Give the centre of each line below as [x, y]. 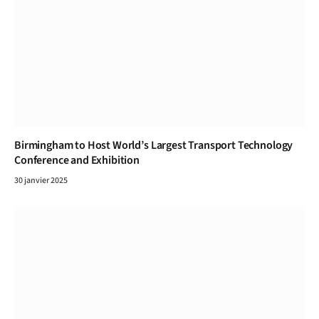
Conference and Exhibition [77, 161]
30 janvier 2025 [41, 181]
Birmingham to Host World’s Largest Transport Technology [154, 146]
